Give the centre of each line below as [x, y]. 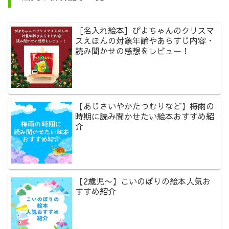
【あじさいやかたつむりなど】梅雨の [145, 106]
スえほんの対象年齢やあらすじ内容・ [145, 41]
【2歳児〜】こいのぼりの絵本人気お [143, 181]
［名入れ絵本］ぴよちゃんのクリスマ [145, 30]
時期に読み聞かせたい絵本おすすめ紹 [145, 116]
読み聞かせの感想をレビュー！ [133, 51]
